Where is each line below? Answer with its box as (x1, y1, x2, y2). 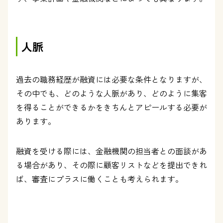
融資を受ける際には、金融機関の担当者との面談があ (16, 145, 207, 157)
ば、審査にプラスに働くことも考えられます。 (16, 173, 183, 185)
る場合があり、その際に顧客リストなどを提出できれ (16, 159, 207, 171)
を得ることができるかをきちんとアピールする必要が (16, 101, 207, 113)
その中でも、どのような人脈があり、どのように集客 (16, 87, 207, 99)
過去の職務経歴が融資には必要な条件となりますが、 (16, 73, 207, 85)
